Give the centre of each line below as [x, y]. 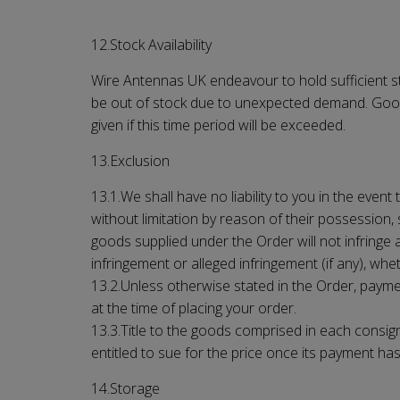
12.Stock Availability [151, 44]
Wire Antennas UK [149, 80]
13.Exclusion [130, 160]
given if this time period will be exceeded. [218, 125]
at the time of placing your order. [194, 308]
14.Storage [125, 388]
